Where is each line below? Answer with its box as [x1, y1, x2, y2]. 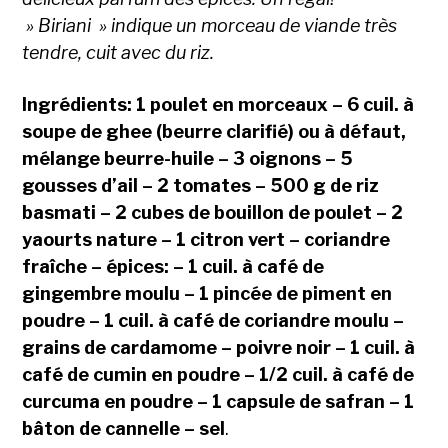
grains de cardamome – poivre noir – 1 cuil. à [22, 337, 416, 358]
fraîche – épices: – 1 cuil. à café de [22, 256, 325, 277]
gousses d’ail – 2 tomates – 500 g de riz [22, 175, 380, 196]
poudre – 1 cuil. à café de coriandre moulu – [22, 310, 405, 331]
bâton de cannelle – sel [22, 418, 226, 439]
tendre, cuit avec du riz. [22, 42, 215, 63]
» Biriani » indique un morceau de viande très [22, 15, 398, 36]
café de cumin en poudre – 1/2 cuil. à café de [22, 364, 415, 385]
